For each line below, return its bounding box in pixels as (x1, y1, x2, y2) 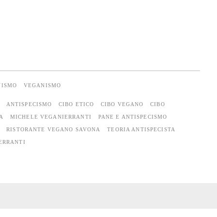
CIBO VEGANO (101, 101, 144, 107)
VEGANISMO (23, 82, 62, 88)
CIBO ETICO (58, 101, 94, 107)
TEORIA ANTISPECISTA (107, 126, 175, 132)
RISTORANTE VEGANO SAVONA (6, 126, 101, 132)
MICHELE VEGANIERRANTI (10, 113, 92, 120)
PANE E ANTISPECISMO (98, 113, 168, 120)
